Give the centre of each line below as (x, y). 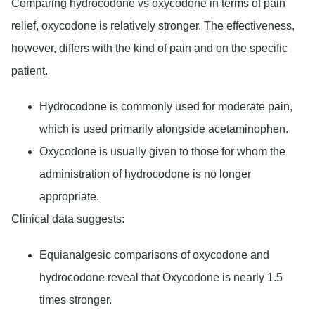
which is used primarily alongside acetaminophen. (164, 129)
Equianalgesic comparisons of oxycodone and (154, 255)
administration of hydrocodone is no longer (145, 174)
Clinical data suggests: (68, 219)
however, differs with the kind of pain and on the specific (149, 49)
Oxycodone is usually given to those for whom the (162, 152)
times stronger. (76, 300)
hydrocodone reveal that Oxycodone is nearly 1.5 (161, 278)
